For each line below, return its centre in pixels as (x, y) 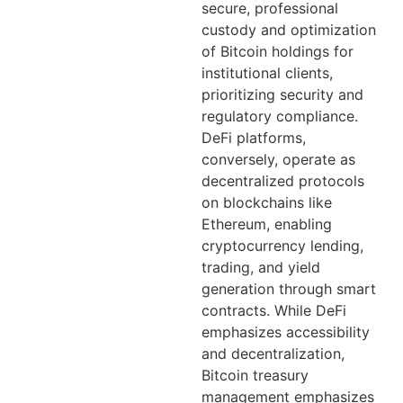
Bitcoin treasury (255, 376)
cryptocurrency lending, (282, 246)
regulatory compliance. (280, 116)
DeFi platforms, (254, 138)
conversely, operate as (278, 160)
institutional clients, (267, 73)
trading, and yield (261, 268)
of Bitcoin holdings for (278, 52)
